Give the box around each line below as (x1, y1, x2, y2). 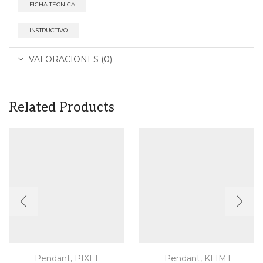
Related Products (9, 99, 114, 116)
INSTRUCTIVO (29, 27, 68, 34)
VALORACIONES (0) (29, 53, 112, 65)
